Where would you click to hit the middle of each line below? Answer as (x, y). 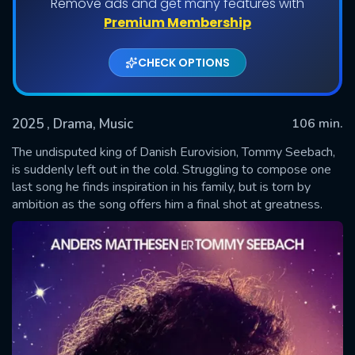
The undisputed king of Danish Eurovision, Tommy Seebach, (174, 152)
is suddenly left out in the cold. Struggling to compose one (172, 169)
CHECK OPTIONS (184, 62)
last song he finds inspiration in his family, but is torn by (161, 187)
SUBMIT (177, 188)
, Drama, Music (90, 124)
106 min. (317, 123)
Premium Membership (177, 22)
